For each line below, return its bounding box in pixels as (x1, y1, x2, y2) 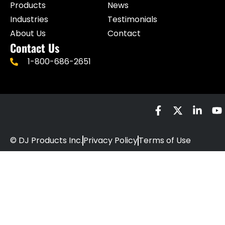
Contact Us (10, 40, 59, 56)
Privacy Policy (83, 135, 138, 147)
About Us (10, 28, 46, 40)
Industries (10, 14, 48, 26)
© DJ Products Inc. (10, 135, 82, 147)
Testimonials (107, 14, 157, 26)
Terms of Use (139, 135, 191, 147)
